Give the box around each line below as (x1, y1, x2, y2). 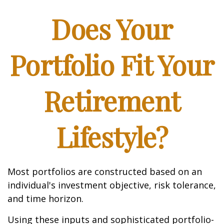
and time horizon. (7, 192, 83, 204)
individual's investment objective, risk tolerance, (7, 179, 216, 191)
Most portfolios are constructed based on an (7, 165, 202, 177)
